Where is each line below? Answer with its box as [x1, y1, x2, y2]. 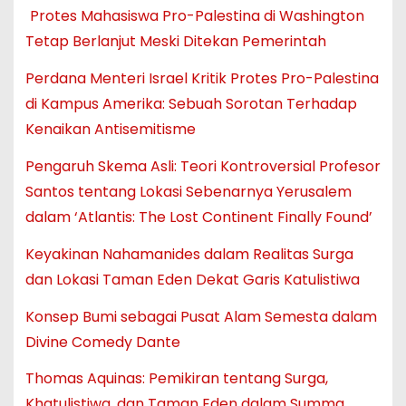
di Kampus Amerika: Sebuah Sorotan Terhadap [24, 93, 357, 115]
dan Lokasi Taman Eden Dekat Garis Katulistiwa [24, 268, 360, 290]
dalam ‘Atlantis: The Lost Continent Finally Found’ [24, 207, 372, 228]
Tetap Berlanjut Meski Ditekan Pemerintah [24, 31, 326, 53]
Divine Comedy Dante [24, 331, 180, 353]
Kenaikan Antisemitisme [24, 119, 196, 140]
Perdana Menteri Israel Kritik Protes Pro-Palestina [24, 68, 379, 90]
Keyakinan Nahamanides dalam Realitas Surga [24, 243, 353, 265]
